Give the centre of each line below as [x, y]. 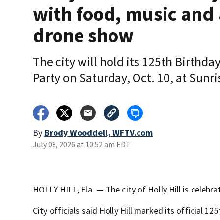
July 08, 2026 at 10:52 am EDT [82, 145]
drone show [83, 36]
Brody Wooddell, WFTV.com [99, 133]
